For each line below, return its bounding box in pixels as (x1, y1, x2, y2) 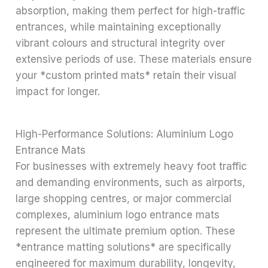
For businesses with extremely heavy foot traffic (16, 160, 248, 172)
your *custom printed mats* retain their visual (16, 69, 237, 81)
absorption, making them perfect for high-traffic (16, 4, 246, 17)
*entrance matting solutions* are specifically (16, 240, 232, 253)
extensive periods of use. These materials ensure (16, 53, 252, 65)
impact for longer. (16, 85, 100, 98)
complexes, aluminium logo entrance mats (16, 208, 220, 221)
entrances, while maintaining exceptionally (16, 20, 222, 33)
